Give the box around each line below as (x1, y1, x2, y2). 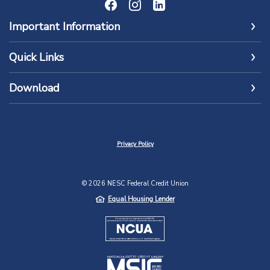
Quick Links (9, 50, 64, 65)
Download (9, 81, 60, 96)
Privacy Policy (116, 140, 154, 149)
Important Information (9, 19, 120, 34)
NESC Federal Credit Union (105, 179, 189, 189)
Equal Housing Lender (107, 195, 175, 204)
